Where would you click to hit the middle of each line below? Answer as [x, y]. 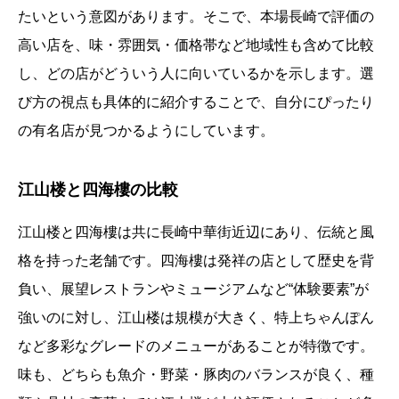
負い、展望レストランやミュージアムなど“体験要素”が [193, 289]
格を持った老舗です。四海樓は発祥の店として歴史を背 [196, 261]
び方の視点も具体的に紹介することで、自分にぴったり [196, 102]
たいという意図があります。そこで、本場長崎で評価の [196, 17]
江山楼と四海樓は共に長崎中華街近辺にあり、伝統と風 [196, 232]
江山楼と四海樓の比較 [98, 190]
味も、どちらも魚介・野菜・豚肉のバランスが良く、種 [196, 375]
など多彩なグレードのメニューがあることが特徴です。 [196, 346]
